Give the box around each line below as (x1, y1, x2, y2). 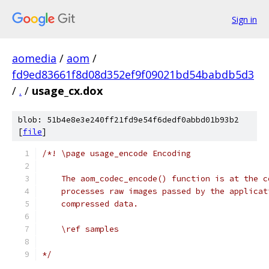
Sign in (232, 13, 257, 25)
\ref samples (42, 224, 119, 234)
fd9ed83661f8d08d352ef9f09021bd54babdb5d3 (12, 67, 254, 82)
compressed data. (42, 199, 138, 209)
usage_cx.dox (32, 83, 103, 98)
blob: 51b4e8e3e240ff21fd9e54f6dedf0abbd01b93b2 (18, 115, 239, 125)
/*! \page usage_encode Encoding (42, 148, 191, 159)
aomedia (12, 51, 56, 65)
